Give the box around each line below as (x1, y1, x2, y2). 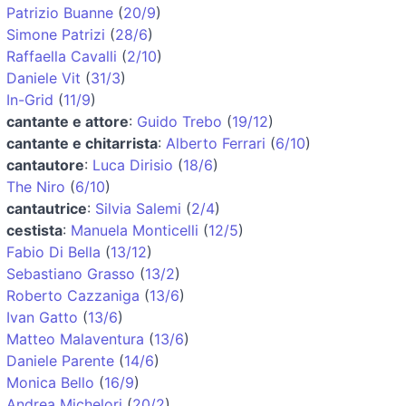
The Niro (6, 177, 65, 196)
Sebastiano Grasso (6, 264, 135, 283)
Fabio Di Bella (6, 242, 101, 261)
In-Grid (6, 90, 53, 109)
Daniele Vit (6, 68, 81, 87)
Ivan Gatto (6, 307, 78, 326)
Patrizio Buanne (6, 3, 113, 22)
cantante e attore (6, 111, 129, 130)
